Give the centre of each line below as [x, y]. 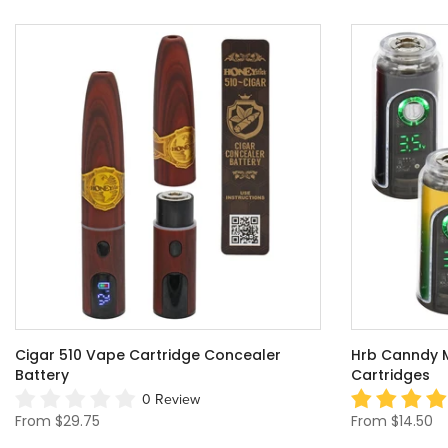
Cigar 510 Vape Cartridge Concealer [148, 355]
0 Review [171, 399]
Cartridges [390, 375]
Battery [42, 375]
